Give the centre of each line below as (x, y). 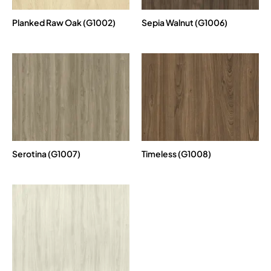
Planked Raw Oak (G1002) (64, 22)
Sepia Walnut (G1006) (184, 22)
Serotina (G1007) (46, 154)
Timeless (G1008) (176, 154)
